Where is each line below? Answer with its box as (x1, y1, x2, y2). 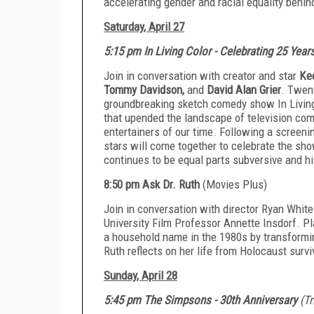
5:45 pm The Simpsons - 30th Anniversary (104, 292, 300, 307)
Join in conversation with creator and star (104, 68, 299, 83)
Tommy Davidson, (104, 82, 187, 97)
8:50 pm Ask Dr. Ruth (104, 177, 203, 191)
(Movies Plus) (203, 177, 267, 191)
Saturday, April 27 (104, 19, 184, 34)
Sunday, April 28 (104, 268, 177, 282)
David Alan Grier (207, 82, 281, 97)
